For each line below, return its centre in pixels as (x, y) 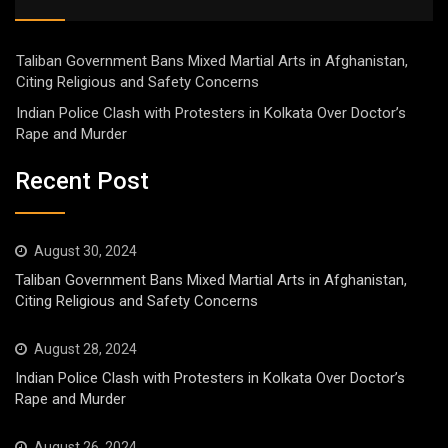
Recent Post (82, 181)
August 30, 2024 (85, 251)
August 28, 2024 (85, 349)
